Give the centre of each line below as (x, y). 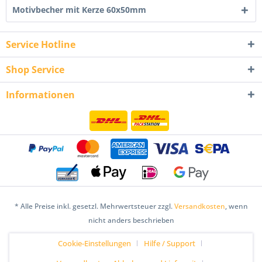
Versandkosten (199, 206)
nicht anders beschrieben (131, 220)
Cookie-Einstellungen (94, 243)
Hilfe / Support (170, 243)
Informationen (40, 95)
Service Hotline (41, 44)
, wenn (236, 206)
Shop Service (35, 70)
